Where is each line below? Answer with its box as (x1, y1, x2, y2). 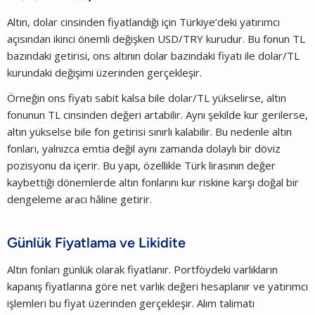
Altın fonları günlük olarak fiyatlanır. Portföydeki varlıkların (7, 262, 278, 276)
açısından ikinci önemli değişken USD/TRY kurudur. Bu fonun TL (7, 31, 305, 46)
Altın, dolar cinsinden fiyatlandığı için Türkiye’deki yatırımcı (7, 14, 280, 29)
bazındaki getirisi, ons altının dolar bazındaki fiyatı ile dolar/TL (7, 48, 300, 63)
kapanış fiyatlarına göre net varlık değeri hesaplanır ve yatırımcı (7, 278, 308, 293)
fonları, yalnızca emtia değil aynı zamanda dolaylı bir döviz (7, 141, 281, 155)
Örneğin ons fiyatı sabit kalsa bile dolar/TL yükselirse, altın (7, 90, 286, 105)
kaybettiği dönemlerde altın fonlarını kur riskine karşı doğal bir (7, 174, 299, 189)
